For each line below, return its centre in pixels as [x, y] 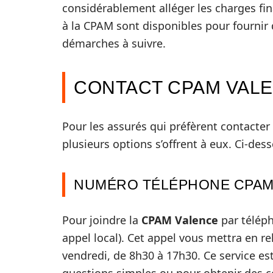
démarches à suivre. [114, 43]
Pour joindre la [102, 220]
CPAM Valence [180, 220]
